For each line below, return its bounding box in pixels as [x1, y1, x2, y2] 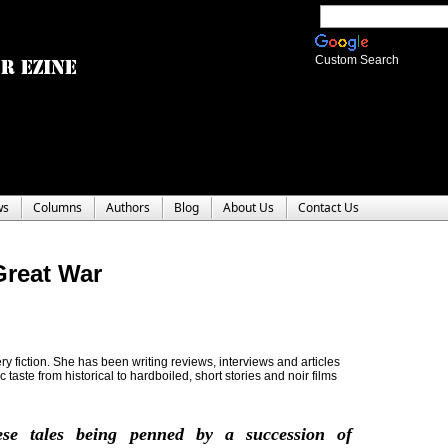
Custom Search [315, 53, 399, 67]
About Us [223, 199, 274, 216]
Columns [33, 199, 82, 216]
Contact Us [298, 199, 359, 216]
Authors [106, 199, 150, 216]
